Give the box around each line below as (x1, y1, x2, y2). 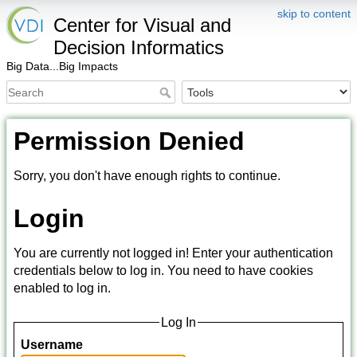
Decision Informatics (53, 37, 224, 58)
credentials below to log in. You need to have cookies (14, 263, 313, 277)
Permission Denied (14, 127, 245, 156)
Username (21, 338, 83, 352)
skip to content (277, 7, 351, 20)
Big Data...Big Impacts (6, 60, 118, 73)
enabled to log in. (14, 280, 111, 295)
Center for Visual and (53, 14, 231, 36)
